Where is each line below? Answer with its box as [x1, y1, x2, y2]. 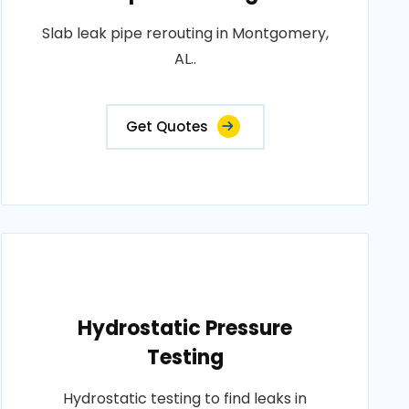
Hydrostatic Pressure [78, 314, 293, 343]
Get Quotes [125, 117, 208, 137]
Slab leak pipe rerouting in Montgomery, [41, 23, 329, 45]
